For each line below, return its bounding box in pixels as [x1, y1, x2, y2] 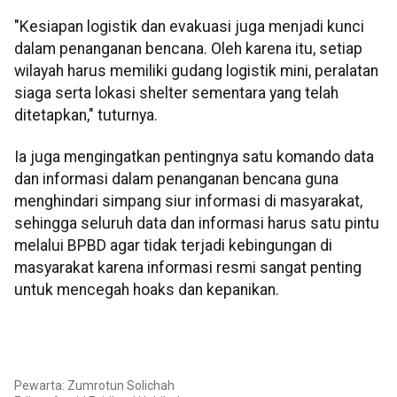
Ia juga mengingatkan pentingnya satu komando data [14, 148, 374, 167]
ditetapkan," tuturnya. [14, 106, 158, 124]
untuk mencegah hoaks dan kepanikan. [14, 281, 279, 300]
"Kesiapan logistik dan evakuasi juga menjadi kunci [14, 18, 364, 35]
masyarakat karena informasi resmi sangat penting [14, 259, 362, 277]
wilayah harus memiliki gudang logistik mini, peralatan [14, 62, 378, 80]
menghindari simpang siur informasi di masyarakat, [14, 192, 362, 211]
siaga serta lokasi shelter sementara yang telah [14, 84, 339, 102]
